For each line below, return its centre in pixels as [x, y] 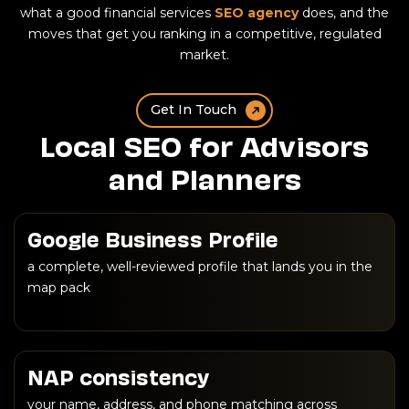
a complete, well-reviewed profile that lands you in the [200, 266]
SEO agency [257, 12]
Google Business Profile [153, 237]
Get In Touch [194, 110]
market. [204, 54]
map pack [59, 287]
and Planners [204, 176]
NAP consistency [118, 375]
